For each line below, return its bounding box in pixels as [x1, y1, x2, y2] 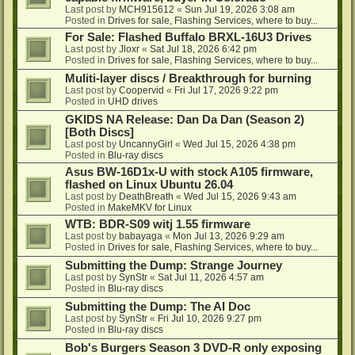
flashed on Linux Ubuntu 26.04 [65, 177, 233, 191]
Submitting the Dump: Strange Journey [65, 258, 282, 272]
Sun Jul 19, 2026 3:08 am [185, 3, 295, 15]
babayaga [119, 230, 162, 242]
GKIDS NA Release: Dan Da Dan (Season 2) [65, 113, 304, 126]
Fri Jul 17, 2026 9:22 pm [174, 84, 278, 96]
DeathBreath [119, 190, 174, 202]
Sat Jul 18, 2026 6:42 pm [150, 43, 257, 55]
